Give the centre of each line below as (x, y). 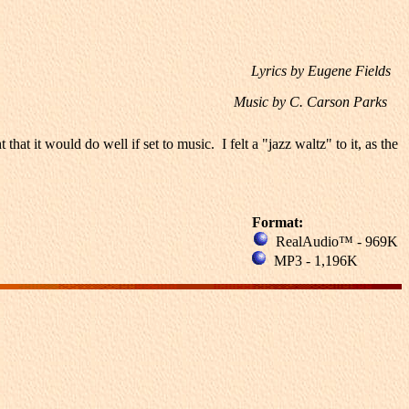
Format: (327, 222)
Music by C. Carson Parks (310, 102)
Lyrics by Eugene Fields (321, 71)
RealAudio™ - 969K (335, 241)
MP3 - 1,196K (334, 261)
